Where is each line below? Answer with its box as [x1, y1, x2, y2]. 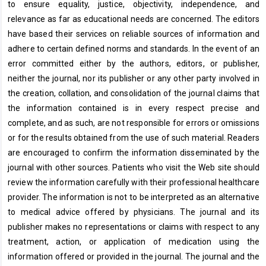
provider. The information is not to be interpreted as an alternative [8, 192, 259, 202]
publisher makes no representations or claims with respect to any [8, 221, 259, 232]
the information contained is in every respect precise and [8, 103, 259, 113]
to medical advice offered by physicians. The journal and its [8, 207, 259, 217]
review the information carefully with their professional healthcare [8, 177, 259, 187]
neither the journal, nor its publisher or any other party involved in [8, 73, 259, 83]
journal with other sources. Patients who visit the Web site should [8, 162, 259, 172]
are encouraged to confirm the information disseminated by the [8, 147, 259, 157]
